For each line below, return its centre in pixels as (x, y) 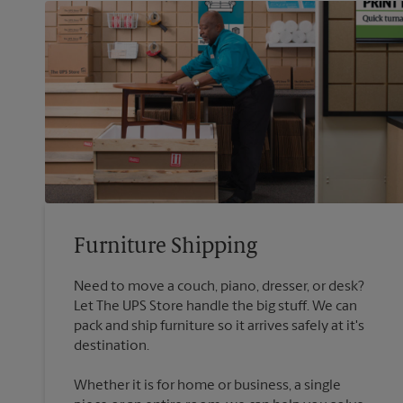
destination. (112, 347)
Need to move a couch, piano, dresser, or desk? (219, 287)
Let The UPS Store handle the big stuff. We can (215, 307)
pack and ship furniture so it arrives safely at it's (219, 327)
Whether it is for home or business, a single (207, 386)
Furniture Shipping (166, 248)
